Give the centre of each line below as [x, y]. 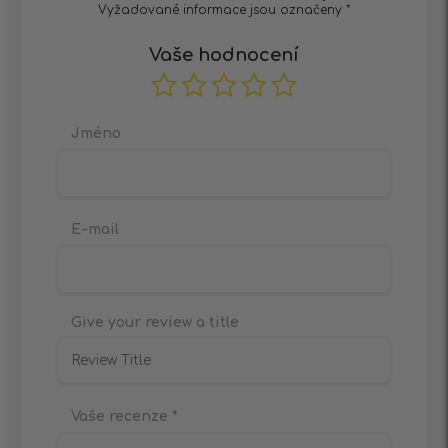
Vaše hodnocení [224, 55]
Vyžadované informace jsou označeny [221, 10]
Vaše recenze [121, 417]
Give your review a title [155, 323]
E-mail [95, 230]
